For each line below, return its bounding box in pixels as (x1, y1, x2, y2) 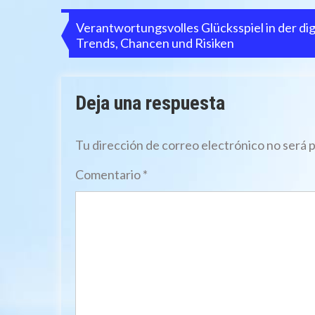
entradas (60, 70, 141, 97)
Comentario (75, 166, 143, 182)
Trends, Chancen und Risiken (76, 34, 234, 51)
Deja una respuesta (75, 91, 225, 115)
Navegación (60, 12, 166, 39)
